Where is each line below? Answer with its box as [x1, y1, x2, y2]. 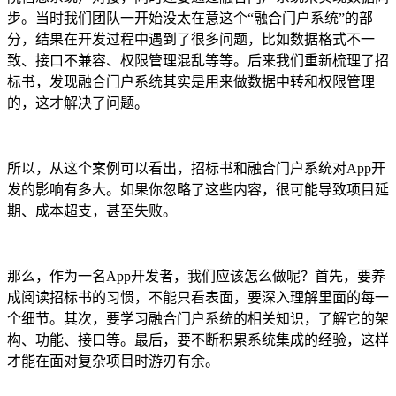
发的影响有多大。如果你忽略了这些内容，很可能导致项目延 [7, 182, 389, 198]
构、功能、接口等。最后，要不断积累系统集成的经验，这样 [7, 332, 389, 348]
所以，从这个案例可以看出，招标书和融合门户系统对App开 [7, 161, 385, 177]
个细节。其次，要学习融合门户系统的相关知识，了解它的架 [7, 311, 389, 327]
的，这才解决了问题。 [7, 95, 148, 111]
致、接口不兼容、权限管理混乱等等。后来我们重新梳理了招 [7, 53, 389, 69]
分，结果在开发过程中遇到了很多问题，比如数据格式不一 [7, 32, 375, 48]
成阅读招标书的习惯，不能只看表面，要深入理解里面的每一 [7, 290, 389, 306]
